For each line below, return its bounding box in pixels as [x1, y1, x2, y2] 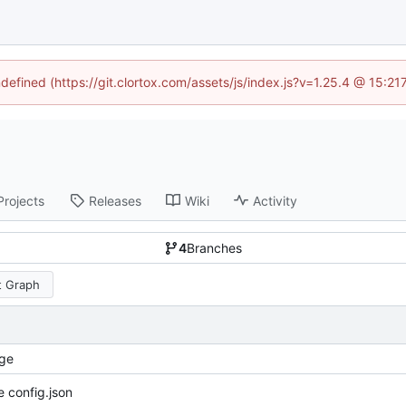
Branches [187, 240, 242, 256]
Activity [253, 192, 298, 208]
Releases [89, 192, 142, 208]
